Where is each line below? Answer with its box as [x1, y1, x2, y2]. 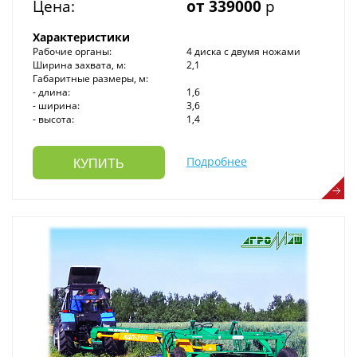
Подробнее [186, 153, 247, 169]
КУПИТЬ [73, 156, 124, 171]
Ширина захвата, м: [33, 57, 126, 72]
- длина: [33, 84, 70, 99]
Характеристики [33, 29, 130, 45]
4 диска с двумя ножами [186, 44, 300, 58]
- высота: [33, 112, 74, 126]
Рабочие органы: [33, 44, 112, 58]
